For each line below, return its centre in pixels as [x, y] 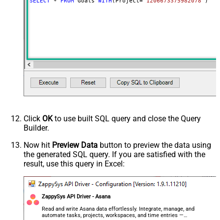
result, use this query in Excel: [74, 164]
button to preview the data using [154, 145]
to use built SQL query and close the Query [127, 118]
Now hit [38, 145]
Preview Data [75, 145]
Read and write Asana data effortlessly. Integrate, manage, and [118, 209]
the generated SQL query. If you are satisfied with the [114, 154]
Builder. [36, 128]
